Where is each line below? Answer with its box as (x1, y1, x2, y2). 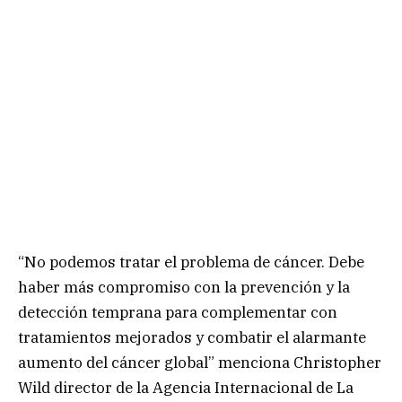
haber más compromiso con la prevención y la (18, 277, 350, 298)
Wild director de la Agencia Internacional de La (18, 378, 354, 398)
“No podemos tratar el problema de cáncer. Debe (18, 252, 364, 273)
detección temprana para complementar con (18, 302, 337, 323)
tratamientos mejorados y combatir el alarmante (18, 328, 366, 348)
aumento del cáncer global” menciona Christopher (18, 353, 381, 373)
